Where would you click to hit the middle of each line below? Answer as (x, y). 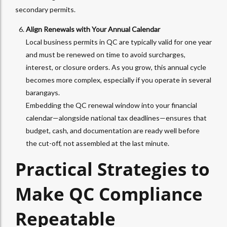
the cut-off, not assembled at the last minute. (98, 143)
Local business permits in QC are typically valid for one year (119, 42)
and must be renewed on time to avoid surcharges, (106, 55)
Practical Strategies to (112, 169)
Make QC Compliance (109, 194)
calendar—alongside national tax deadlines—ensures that (116, 118)
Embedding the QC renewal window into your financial (111, 105)
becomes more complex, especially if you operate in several (119, 80)
